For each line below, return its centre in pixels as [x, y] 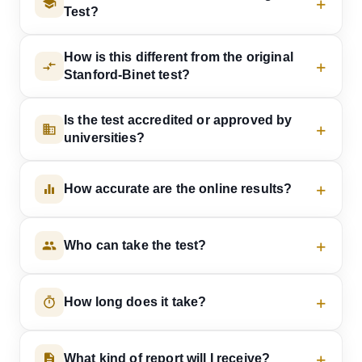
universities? [104, 138]
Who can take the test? [135, 246]
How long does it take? [135, 302]
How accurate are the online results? [178, 189]
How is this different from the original [179, 57]
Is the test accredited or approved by [178, 120]
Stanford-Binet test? [127, 75]
